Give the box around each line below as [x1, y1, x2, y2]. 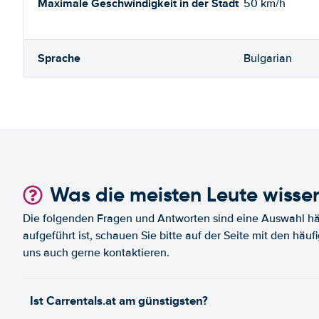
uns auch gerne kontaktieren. [23, 246, 169, 260]
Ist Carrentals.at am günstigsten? [30, 292, 208, 310]
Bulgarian [244, 51, 292, 66]
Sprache [38, 50, 80, 66]
